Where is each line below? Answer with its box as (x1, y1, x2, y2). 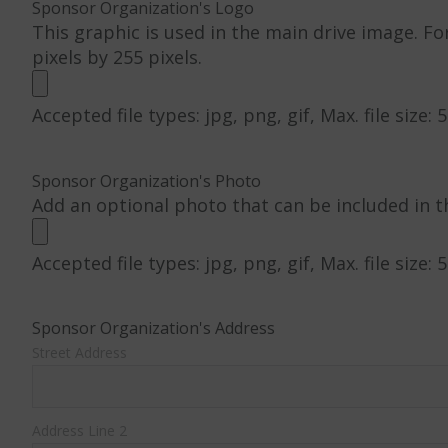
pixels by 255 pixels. (31, 45, 202, 69)
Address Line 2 (31, 421, 127, 440)
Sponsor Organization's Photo (31, 170, 261, 192)
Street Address (31, 343, 127, 362)
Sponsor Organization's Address (31, 317, 275, 339)
